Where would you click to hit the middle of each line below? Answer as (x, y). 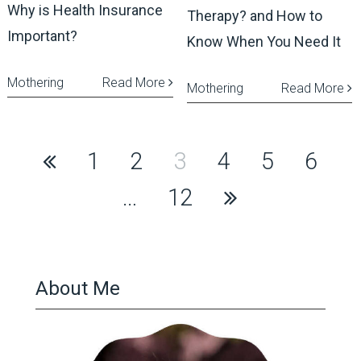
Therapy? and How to (254, 15)
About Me (77, 288)
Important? (42, 35)
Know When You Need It (263, 41)
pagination (64, 195)
